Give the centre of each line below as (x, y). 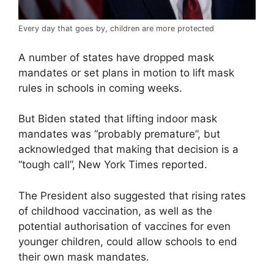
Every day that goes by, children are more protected (116, 29)
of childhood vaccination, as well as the (115, 211)
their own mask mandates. (84, 257)
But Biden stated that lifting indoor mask (118, 119)
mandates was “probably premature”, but (119, 134)
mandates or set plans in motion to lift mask (126, 72)
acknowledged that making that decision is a (128, 150)
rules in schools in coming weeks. (100, 88)
